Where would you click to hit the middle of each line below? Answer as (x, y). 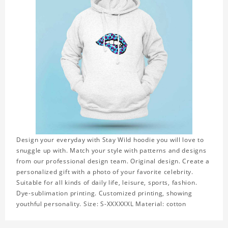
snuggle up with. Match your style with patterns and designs (111, 151)
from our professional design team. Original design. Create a (113, 161)
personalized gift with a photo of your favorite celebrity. (105, 172)
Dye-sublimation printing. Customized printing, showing (104, 193)
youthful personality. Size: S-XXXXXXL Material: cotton (101, 204)
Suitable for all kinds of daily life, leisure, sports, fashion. (107, 183)
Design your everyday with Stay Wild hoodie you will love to (110, 140)
